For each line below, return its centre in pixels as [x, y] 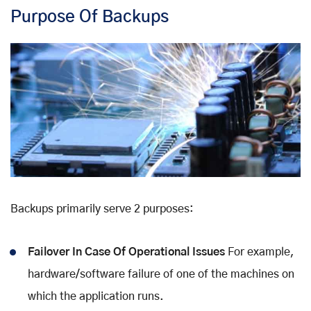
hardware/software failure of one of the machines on [161, 275]
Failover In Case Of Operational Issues [126, 252]
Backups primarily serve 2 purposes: [102, 209]
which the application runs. [96, 297]
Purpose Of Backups [90, 17]
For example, [260, 252]
